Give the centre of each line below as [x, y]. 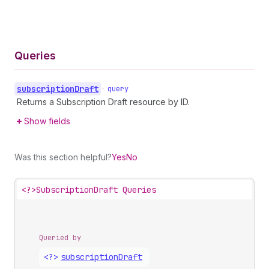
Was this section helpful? [63, 157]
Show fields [47, 121]
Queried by [60, 237]
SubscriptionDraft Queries [96, 189]
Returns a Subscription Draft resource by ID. [103, 101]
